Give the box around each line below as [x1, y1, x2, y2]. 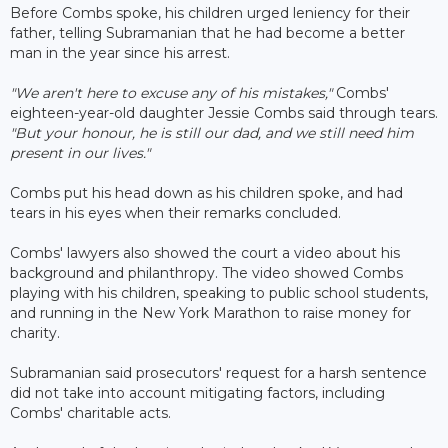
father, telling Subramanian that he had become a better [10, 23, 405, 42]
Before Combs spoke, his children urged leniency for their [10, 3, 410, 22]
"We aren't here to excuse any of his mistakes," [10, 83, 336, 102]
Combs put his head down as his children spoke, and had [10, 183, 403, 202]
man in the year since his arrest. [10, 43, 230, 62]
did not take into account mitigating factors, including [10, 383, 385, 402]
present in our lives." [10, 143, 150, 162]
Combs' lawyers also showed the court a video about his [10, 243, 400, 262]
